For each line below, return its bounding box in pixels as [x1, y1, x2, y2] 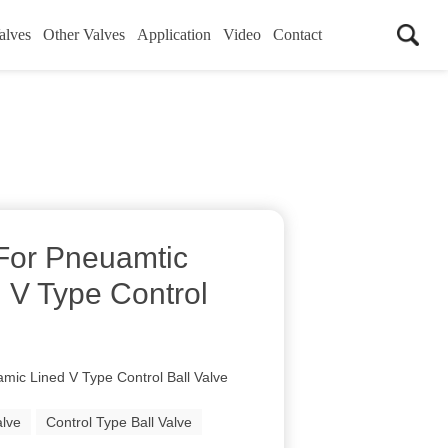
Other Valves [42, 26, 125, 43]
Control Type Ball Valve [46, 414, 193, 430]
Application [136, 26, 211, 43]
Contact [272, 26, 322, 43]
